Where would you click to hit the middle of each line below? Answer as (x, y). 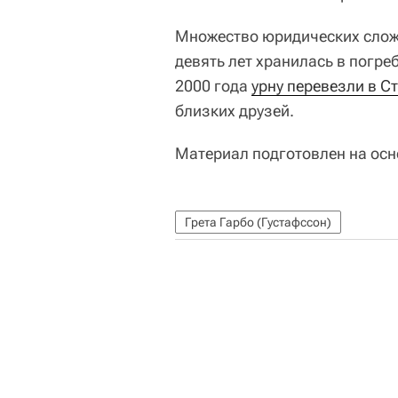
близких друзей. (235, 111)
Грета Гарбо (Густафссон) (258, 222)
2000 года (213, 86)
